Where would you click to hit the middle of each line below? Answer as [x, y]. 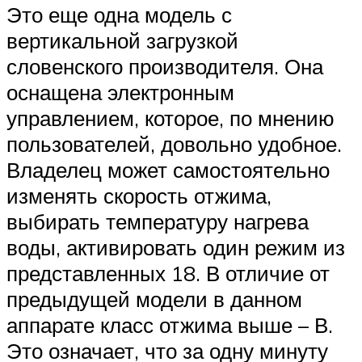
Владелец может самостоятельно [168, 169]
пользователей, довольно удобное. [174, 143]
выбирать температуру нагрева [158, 221]
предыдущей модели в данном [154, 299]
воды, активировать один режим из [176, 247]
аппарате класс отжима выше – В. [170, 324]
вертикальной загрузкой [122, 40]
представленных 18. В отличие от [168, 273]
